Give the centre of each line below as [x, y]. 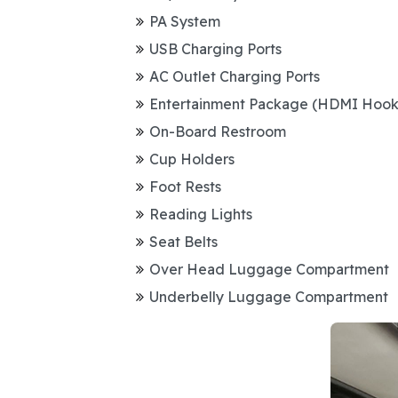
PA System [185, 21]
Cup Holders [192, 159]
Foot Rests [185, 187]
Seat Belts [183, 242]
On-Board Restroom [218, 131]
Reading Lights [201, 214]
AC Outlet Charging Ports [235, 76]
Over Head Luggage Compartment [269, 269]
